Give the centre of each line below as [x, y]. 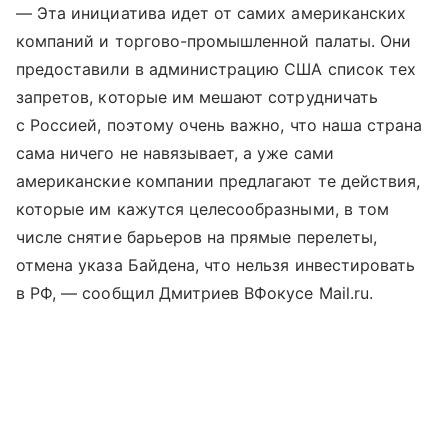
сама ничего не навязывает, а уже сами [175, 152]
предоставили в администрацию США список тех [216, 68]
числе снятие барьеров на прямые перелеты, [196, 236]
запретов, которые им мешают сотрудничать [197, 96]
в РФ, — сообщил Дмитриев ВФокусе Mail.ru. [194, 292]
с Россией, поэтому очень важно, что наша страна [219, 124]
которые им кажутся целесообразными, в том [202, 208]
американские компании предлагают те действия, [218, 180]
